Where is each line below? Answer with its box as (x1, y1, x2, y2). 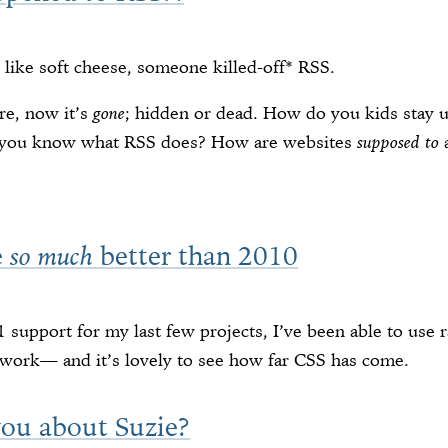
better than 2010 (93, 239, 299, 273)
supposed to (357, 131, 440, 154)
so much (10, 240, 94, 273)
